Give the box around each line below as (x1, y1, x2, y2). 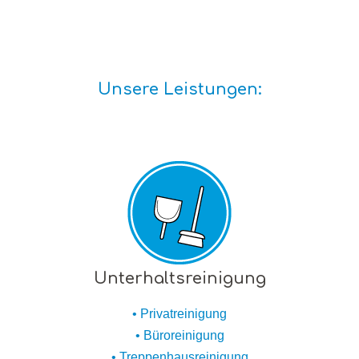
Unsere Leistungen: (97, 79, 262, 99)
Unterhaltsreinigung (93, 268, 266, 288)
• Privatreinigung (132, 306, 227, 321)
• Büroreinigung (135, 328, 224, 342)
